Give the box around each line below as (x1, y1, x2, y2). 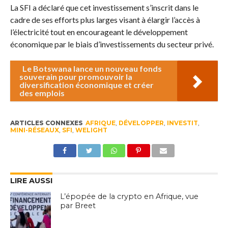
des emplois (19, 88, 65, 98)
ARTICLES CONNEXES (10, 119, 83, 127)
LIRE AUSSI (10, 176, 52, 186)
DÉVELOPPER (118, 119, 164, 127)
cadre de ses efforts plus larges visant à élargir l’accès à (10, 15, 200, 25)
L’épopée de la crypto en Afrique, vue (60, 192, 199, 202)
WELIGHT (75, 126, 107, 134)
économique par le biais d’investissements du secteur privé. (10, 39, 214, 49)
